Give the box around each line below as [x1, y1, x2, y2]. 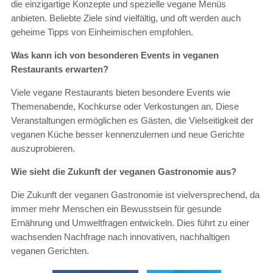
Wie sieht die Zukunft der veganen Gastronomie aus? [11, 166, 236, 177]
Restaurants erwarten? [11, 63, 108, 74]
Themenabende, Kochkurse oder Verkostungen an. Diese [11, 101, 239, 112]
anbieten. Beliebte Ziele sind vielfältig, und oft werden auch [11, 12, 241, 23]
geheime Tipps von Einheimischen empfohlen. [11, 26, 193, 37]
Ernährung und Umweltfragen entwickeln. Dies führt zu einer [11, 217, 249, 228]
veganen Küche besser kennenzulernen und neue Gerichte [11, 129, 244, 140]
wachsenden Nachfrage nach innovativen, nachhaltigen [11, 231, 230, 242]
